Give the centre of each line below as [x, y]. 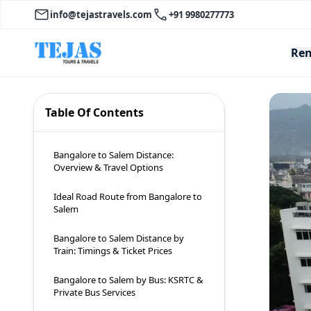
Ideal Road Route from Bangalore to [128, 197]
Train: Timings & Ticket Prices [113, 251]
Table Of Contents [94, 113]
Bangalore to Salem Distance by [119, 238]
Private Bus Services [94, 293]
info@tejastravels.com [101, 15]
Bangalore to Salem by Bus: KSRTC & [128, 280]
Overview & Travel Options [108, 168]
